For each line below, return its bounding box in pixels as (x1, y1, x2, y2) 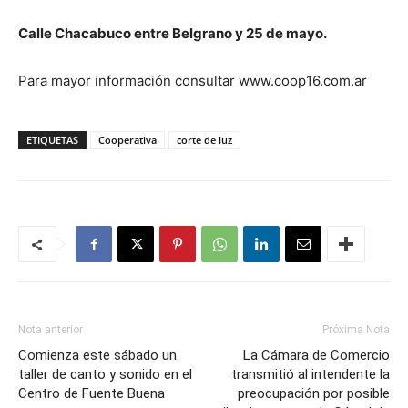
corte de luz (177, 133, 232, 147)
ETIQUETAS (26, 133, 78, 147)
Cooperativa (98, 133, 157, 147)
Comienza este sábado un (18, 347, 177, 363)
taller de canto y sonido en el (18, 366, 192, 382)
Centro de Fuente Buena (18, 385, 165, 402)
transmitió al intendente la (231, 366, 390, 382)
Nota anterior (18, 323, 83, 336)
